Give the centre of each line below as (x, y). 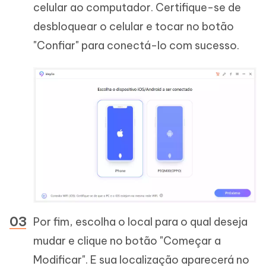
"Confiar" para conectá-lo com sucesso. (136, 46)
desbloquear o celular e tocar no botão (134, 27)
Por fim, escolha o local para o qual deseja (140, 221)
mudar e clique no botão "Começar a (127, 240)
